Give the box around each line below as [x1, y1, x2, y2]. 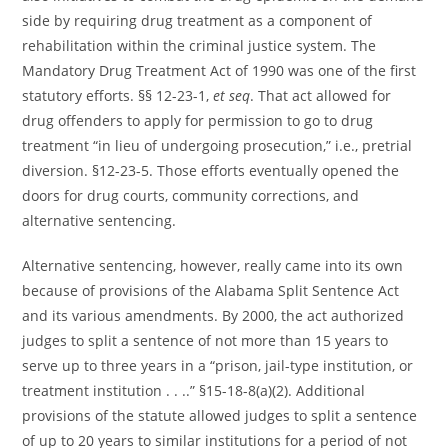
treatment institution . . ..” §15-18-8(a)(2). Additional [22, 381, 366, 401]
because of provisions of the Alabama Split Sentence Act [22, 281, 400, 301]
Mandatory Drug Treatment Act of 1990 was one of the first [22, 61, 417, 81]
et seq [213, 86, 251, 106]
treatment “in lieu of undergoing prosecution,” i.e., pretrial [22, 136, 413, 156]
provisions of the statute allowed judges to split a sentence [22, 406, 418, 426]
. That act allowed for [250, 86, 392, 106]
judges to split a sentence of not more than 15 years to [22, 331, 389, 351]
